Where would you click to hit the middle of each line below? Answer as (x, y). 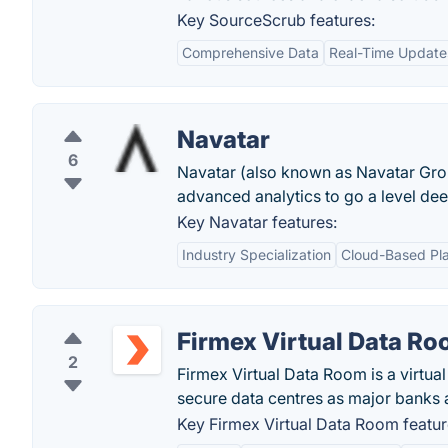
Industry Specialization (256, 254)
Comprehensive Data (250, 52)
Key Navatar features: (257, 222)
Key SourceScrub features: (276, 20)
